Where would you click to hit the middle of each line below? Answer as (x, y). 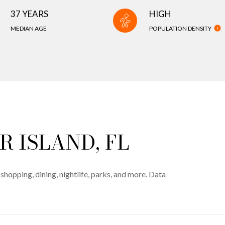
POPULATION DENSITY (180, 28)
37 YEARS (29, 14)
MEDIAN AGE (29, 28)
